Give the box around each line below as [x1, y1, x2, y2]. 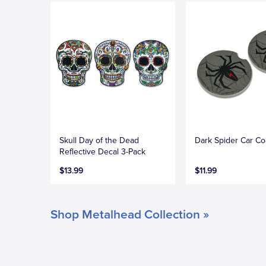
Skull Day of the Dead [59, 135, 139, 146]
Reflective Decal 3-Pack [59, 147, 145, 157]
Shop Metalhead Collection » [50, 207, 209, 223]
